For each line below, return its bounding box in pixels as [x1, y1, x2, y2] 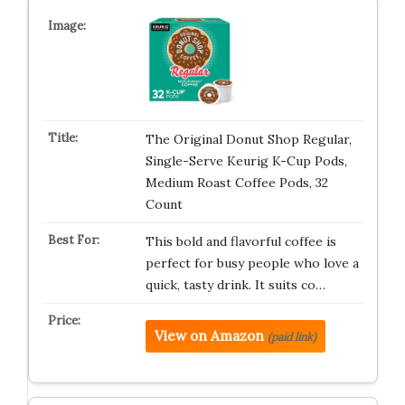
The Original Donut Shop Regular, [145, 130, 352, 147]
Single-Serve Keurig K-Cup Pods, [145, 152, 347, 169]
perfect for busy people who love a [145, 254, 359, 271]
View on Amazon [154, 326, 264, 344]
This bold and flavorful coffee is [145, 232, 336, 250]
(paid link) [267, 329, 316, 344]
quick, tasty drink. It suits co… [145, 276, 325, 293]
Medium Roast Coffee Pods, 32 [145, 174, 328, 191]
